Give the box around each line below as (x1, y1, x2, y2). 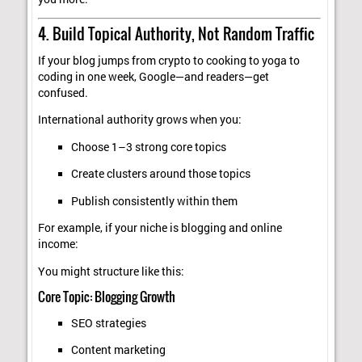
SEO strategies (70, 315, 146, 330)
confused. (38, 85, 89, 100)
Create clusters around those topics (70, 166, 250, 182)
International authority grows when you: (38, 112, 242, 128)
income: (38, 237, 79, 252)
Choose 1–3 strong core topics (70, 139, 226, 154)
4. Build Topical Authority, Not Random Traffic (38, 22, 315, 45)
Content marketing (70, 343, 166, 358)
